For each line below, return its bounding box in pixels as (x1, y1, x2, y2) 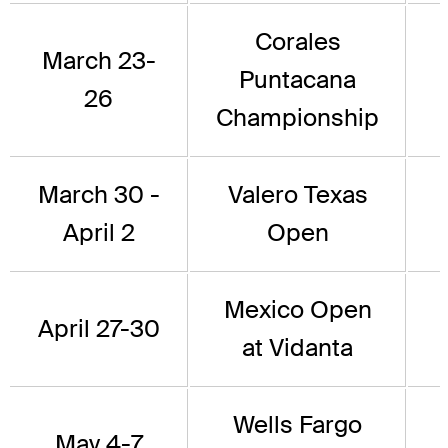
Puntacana (239, 64, 356, 96)
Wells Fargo (233, 409, 362, 441)
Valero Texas (227, 179, 368, 211)
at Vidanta (242, 332, 353, 364)
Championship (216, 102, 379, 134)
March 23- (41, 45, 156, 77)
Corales (254, 26, 341, 58)
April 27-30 (37, 313, 160, 345)
